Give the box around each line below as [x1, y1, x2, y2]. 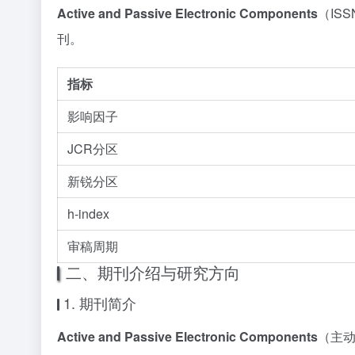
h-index [67, 204, 109, 223]
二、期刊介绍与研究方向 [66, 261, 240, 284]
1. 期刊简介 [63, 292, 136, 313]
